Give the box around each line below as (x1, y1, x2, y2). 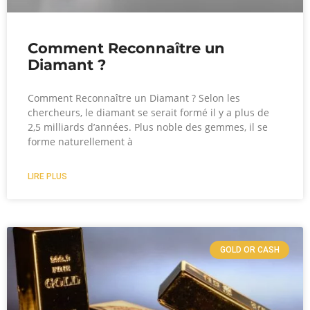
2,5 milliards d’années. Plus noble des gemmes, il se (28, 120, 268, 134)
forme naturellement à (28, 134, 133, 148)
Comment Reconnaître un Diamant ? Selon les (28, 91, 240, 104)
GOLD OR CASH (219, 244, 280, 255)
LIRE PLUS (28, 171, 67, 181)
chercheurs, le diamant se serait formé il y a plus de (28, 105, 269, 119)
